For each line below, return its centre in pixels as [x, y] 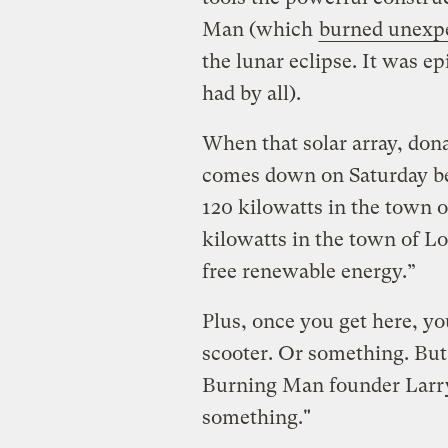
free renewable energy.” [308, 271]
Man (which [259, 29]
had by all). [251, 93]
